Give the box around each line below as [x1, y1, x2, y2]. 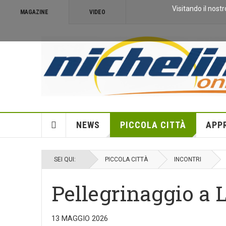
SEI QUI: [54, 156, 79, 163]
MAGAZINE [20, 9, 48, 16]
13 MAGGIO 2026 [51, 214, 108, 223]
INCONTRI [174, 156, 201, 163]
